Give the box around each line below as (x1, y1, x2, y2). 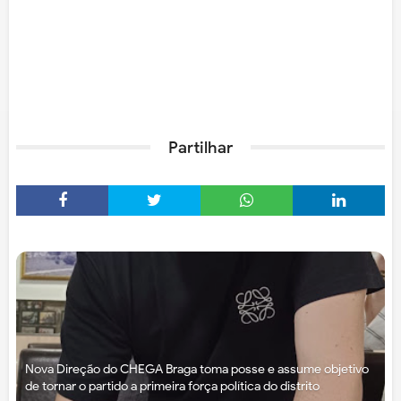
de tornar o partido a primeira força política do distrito (25, 379, 320, 395)
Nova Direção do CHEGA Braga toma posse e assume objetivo (25, 362, 369, 378)
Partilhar (168, 138, 233, 158)
